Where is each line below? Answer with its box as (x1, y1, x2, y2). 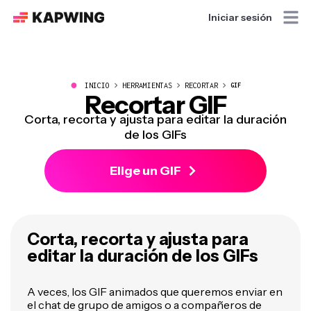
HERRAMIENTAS (122, 81, 172, 90)
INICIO (85, 81, 110, 90)
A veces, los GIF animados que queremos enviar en (27, 285, 283, 299)
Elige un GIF (109, 163, 181, 178)
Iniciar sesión (208, 11, 272, 24)
